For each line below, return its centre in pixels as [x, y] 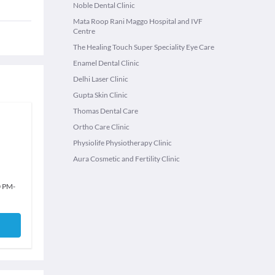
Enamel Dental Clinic [106, 63]
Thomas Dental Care [106, 111]
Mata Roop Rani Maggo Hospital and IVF [138, 21]
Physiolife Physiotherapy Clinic [122, 143]
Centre [84, 31]
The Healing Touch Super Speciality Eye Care [144, 47]
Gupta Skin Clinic [100, 95]
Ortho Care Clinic [101, 127]
